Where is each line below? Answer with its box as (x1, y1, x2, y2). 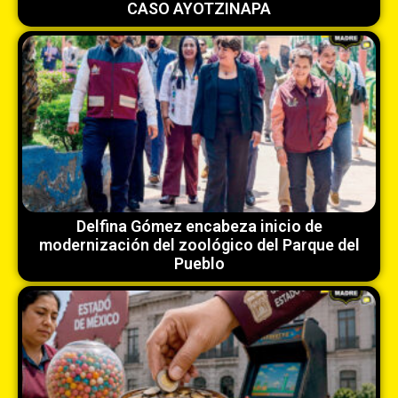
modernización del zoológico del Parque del (38, 235, 360, 254)
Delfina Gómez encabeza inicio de (76, 216, 322, 235)
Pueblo (173, 253, 225, 273)
